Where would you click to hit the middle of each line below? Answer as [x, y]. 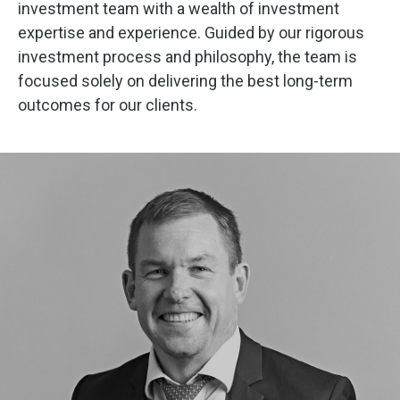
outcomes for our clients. [108, 105]
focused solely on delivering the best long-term [185, 81]
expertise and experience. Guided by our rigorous [191, 33]
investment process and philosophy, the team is [187, 57]
